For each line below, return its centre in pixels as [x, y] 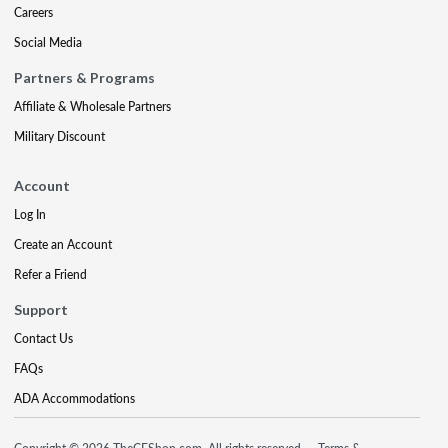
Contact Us [43, 338]
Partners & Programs [84, 77]
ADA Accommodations [74, 398]
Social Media [48, 42]
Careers [33, 12]
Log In [30, 214]
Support [41, 309]
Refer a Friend [50, 274]
